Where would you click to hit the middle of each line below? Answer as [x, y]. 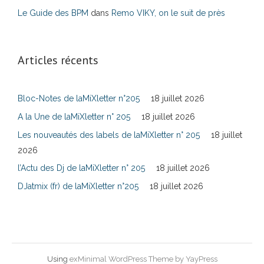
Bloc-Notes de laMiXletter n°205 [79, 98]
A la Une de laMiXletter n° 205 [74, 117]
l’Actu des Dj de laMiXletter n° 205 [81, 168]
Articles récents [58, 60]
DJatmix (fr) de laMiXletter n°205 [78, 186]
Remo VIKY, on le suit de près [168, 13]
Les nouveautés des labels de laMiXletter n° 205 [109, 135]
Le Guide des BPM [53, 13]
